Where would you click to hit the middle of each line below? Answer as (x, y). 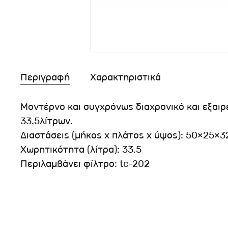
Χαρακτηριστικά (125, 77)
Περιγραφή (45, 77)
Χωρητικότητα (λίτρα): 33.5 (81, 149)
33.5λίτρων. (47, 121)
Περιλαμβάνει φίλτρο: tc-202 (85, 164)
